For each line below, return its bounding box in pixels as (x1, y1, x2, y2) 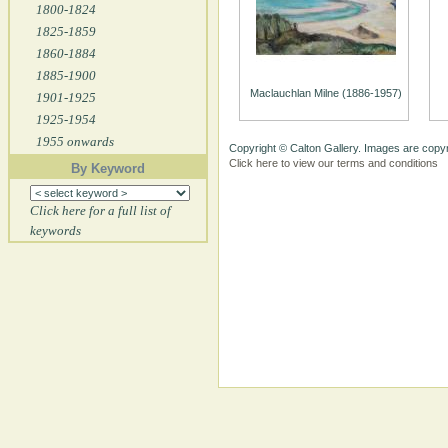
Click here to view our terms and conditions (229, 157, 438, 169)
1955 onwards (36, 134, 114, 149)
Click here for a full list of (30, 203, 171, 218)
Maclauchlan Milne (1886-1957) (250, 87, 402, 99)
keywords (30, 223, 81, 238)
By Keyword (71, 161, 145, 176)
